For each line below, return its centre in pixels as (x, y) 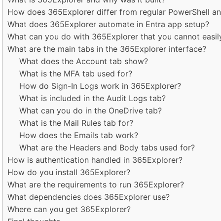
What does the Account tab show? (84, 61)
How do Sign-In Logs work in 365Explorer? (100, 86)
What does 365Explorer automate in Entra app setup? (108, 24)
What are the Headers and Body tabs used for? (107, 147)
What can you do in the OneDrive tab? (91, 110)
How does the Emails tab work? (79, 135)
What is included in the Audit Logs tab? (92, 98)
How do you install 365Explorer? (69, 172)
